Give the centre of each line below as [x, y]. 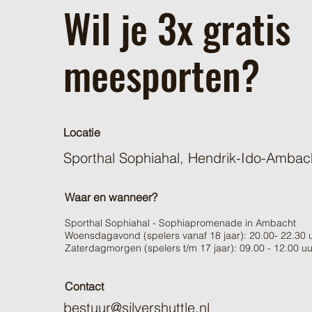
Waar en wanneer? [111, 197]
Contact [84, 286]
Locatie [82, 132]
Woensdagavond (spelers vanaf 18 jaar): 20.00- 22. [180, 235]
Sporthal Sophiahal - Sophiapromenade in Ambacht [180, 223]
